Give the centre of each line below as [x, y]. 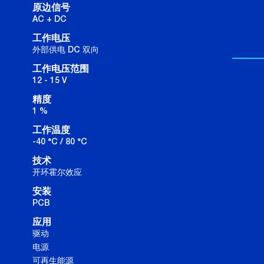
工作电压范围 [61, 69]
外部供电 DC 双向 [66, 50]
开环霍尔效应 [57, 172]
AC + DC [49, 19]
